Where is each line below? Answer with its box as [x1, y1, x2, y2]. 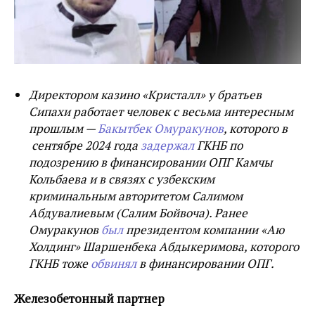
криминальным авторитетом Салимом [29, 188, 243, 205]
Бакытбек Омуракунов [98, 120, 224, 137]
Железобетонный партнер [14, 290, 165, 307]
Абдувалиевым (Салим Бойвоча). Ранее [29, 205, 247, 221]
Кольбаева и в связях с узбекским [29, 171, 214, 188]
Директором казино [29, 86, 142, 103]
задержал [141, 137, 194, 154]
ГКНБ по [194, 137, 243, 154]
